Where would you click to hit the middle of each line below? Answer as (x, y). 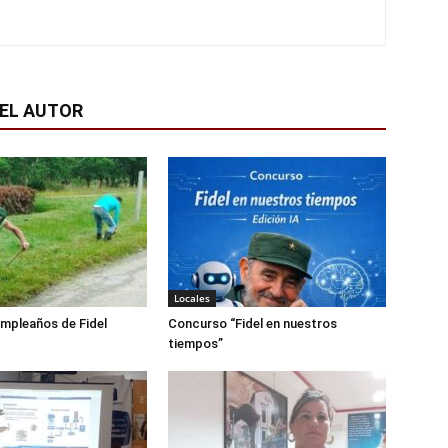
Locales (192, 298)
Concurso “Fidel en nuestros (252, 324)
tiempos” (195, 344)
